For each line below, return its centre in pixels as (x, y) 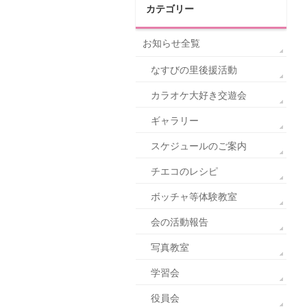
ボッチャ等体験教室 (194, 197)
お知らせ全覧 (171, 43)
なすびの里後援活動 (194, 70)
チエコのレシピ (184, 171)
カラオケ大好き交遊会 (199, 95)
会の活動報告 (180, 222)
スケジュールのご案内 (199, 146)
